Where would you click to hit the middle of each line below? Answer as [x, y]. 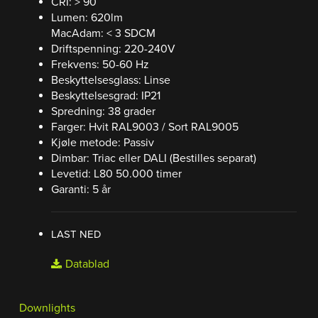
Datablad [87, 264]
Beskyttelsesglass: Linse [111, 81]
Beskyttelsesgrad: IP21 [106, 96]
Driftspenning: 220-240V [113, 49]
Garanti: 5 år [81, 190]
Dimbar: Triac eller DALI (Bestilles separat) [154, 159]
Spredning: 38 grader [103, 112]
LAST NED [76, 235]
